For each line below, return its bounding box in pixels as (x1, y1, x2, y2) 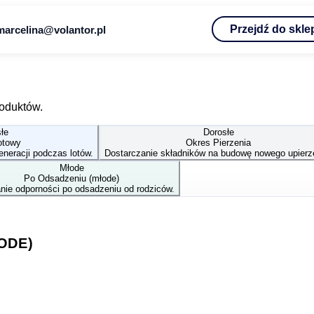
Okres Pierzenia (186, 137, 251, 148)
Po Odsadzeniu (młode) (24, 172, 119, 184)
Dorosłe (203, 126, 234, 137)
